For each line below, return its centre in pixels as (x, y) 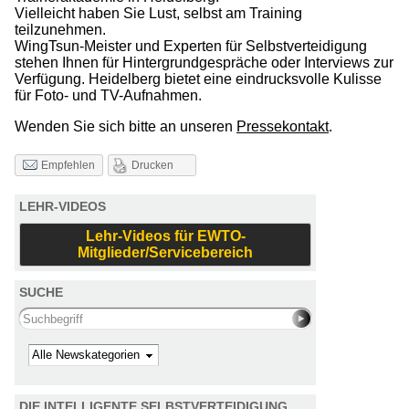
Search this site (73, 316)
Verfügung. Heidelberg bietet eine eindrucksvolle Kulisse (198, 79)
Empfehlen (68, 165)
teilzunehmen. (60, 29)
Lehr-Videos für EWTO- (165, 236)
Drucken (152, 165)
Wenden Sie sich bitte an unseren (126, 126)
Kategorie (62, 352)
